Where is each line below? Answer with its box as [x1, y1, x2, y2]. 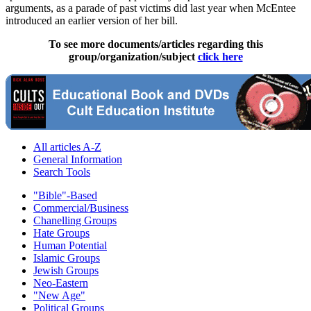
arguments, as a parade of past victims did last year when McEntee [6, 2, 296, 15]
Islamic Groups [33, 252, 100, 264]
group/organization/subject [68, 51, 198, 63]
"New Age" [33, 289, 85, 302]
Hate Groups [33, 227, 90, 239]
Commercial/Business [33, 202, 128, 215]
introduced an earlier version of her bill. [6, 15, 178, 27]
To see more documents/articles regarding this [48, 38, 263, 51]
